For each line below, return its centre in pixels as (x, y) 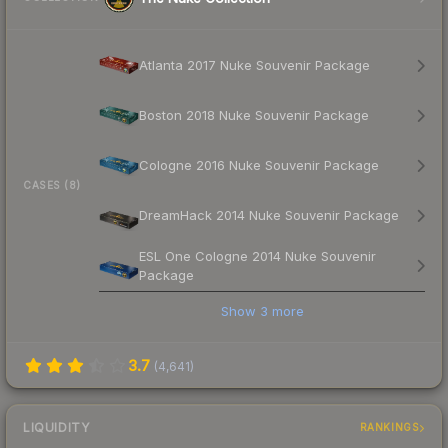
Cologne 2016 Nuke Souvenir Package (259, 165)
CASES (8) (52, 185)
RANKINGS (389, 427)
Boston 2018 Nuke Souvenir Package (254, 115)
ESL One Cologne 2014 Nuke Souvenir (257, 255)
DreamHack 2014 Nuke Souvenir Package (269, 215)
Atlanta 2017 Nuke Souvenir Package (254, 65)
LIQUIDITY (56, 427)
